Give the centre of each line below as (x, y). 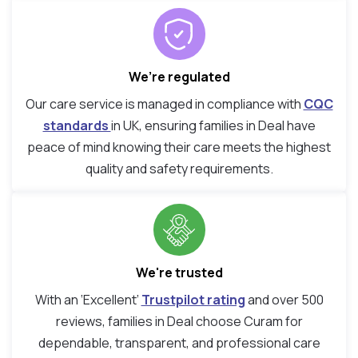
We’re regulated (179, 77)
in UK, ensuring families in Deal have (213, 126)
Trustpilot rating (193, 300)
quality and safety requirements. (179, 169)
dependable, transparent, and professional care (179, 343)
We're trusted (179, 273)
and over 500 (284, 300)
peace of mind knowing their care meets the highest (179, 147)
